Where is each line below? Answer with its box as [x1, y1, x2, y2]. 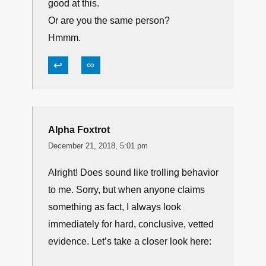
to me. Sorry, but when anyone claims [48, 185, 205, 195]
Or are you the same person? [48, 15, 170, 26]
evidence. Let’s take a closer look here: [48, 236, 211, 246]
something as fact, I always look [48, 202, 181, 212]
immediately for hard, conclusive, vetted [48, 219, 214, 229]
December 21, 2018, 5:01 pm [48, 141, 148, 150]
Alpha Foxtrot [48, 125, 110, 135]
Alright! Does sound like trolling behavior [48, 167, 218, 178]
